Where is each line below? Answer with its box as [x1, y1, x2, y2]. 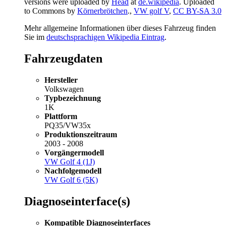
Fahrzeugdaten [24, 52, 102, 66]
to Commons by [24, 7, 77, 16]
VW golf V [134, 7, 169, 16]
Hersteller [44, 76, 78, 85]
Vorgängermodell [44, 148, 104, 157]
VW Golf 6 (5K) [44, 176, 98, 185]
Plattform [44, 112, 77, 121]
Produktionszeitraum [44, 130, 117, 139]
